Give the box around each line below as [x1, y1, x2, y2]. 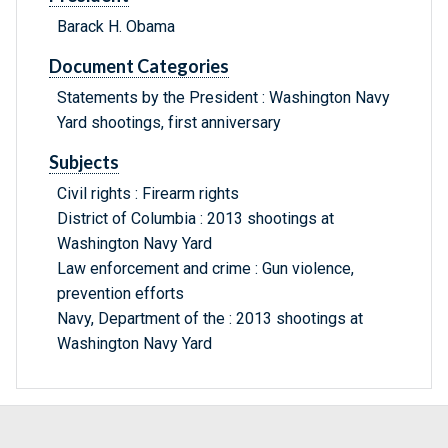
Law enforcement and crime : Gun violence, [57, 259, 354, 279]
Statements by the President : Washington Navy [57, 88, 390, 108]
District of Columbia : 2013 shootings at [57, 209, 334, 229]
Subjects [49, 151, 119, 174]
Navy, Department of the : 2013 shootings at [57, 309, 363, 329]
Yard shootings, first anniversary [57, 113, 281, 133]
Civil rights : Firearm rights [57, 184, 239, 204]
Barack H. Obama [57, 17, 175, 37]
